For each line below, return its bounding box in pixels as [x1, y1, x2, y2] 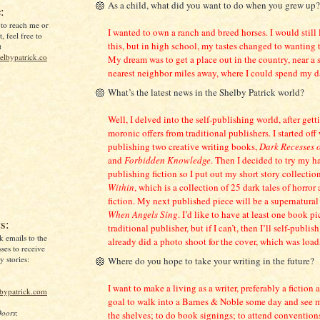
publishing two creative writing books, [108, 140, 259, 154]
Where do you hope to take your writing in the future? [108, 254, 314, 267]
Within [108, 181, 134, 194]
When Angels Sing [108, 208, 178, 221]
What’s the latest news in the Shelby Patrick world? [108, 86, 304, 99]
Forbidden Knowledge [124, 154, 211, 167]
